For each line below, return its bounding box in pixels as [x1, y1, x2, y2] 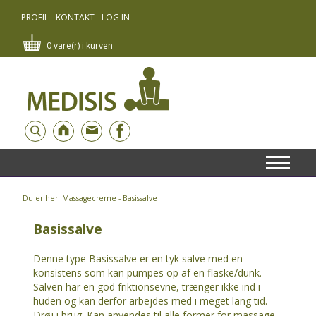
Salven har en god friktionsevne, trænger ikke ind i [33, 280, 260, 293]
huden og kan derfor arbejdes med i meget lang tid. [33, 294, 267, 308]
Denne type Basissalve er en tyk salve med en [33, 252, 243, 265]
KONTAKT [56, 11, 95, 23]
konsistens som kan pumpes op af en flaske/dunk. [33, 266, 262, 279]
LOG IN [102, 11, 130, 23]
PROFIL [21, 11, 49, 23]
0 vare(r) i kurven [47, 39, 113, 51]
